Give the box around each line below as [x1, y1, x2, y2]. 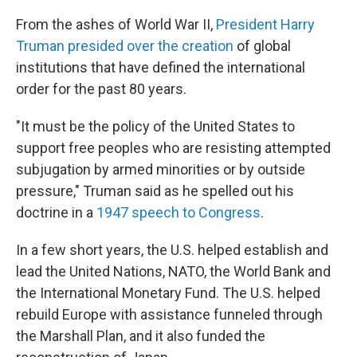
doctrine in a [16, 204, 96, 221]
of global [233, 37, 291, 54]
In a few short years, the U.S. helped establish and [16, 241, 328, 258]
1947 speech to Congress [96, 204, 261, 221]
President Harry [216, 16, 315, 33]
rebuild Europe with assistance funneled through [16, 306, 323, 323]
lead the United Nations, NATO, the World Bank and [16, 263, 331, 280]
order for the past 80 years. [16, 80, 186, 97]
